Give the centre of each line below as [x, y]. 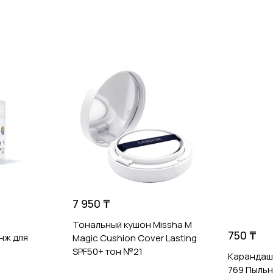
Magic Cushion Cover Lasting [134, 238]
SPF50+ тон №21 [107, 251]
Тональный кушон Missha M [132, 224]
